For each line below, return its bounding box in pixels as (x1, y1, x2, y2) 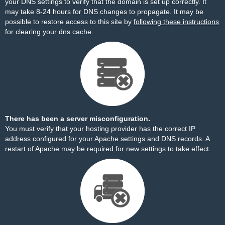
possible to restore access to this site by (5, 18, 134, 26)
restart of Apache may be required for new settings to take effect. (5, 145, 211, 153)
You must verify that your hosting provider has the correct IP (5, 125, 195, 133)
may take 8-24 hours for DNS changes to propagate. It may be (5, 8, 203, 16)
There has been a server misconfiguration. (5, 115, 150, 123)
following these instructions (134, 18, 219, 26)
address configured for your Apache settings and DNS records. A (5, 135, 209, 143)
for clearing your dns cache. (5, 28, 93, 36)
